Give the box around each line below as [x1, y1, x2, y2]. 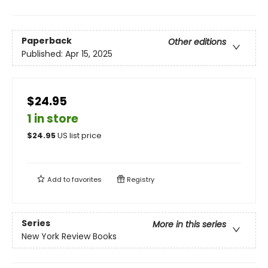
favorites [72, 174, 102, 184]
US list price [57, 130, 102, 141]
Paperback [22, 35, 72, 47]
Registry [125, 174, 154, 184]
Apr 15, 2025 [65, 48, 112, 60]
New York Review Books [22, 230, 117, 243]
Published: [22, 48, 65, 60]
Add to [45, 174, 72, 184]
